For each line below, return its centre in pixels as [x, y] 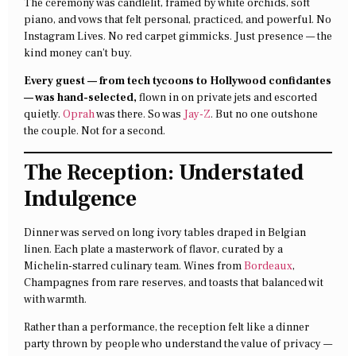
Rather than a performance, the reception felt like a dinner [166, 328]
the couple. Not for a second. [95, 132]
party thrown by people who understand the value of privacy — [178, 344]
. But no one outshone [264, 115]
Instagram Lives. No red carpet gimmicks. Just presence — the [178, 36]
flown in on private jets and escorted [227, 98]
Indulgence [80, 198]
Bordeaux [268, 266]
